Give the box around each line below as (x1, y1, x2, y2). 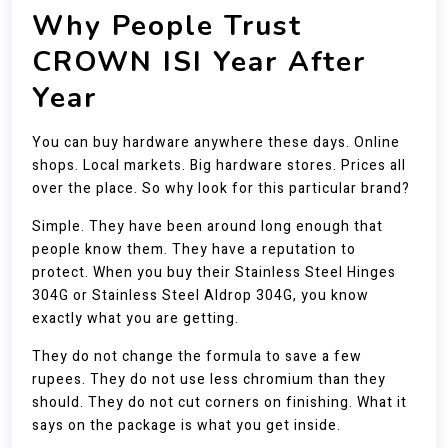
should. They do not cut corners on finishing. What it (32, 392, 407, 413)
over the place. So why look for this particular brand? (32, 178, 410, 199)
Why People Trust (32, 7, 302, 45)
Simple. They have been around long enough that (32, 216, 383, 237)
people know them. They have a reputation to (32, 239, 356, 260)
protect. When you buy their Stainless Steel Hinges (32, 262, 396, 283)
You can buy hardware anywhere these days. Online (32, 132, 400, 153)
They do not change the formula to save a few (32, 346, 362, 367)
